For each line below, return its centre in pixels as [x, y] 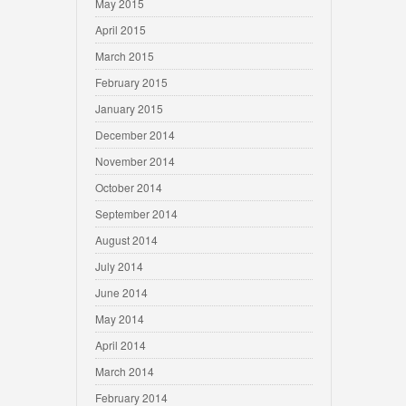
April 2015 [121, 29]
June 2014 [121, 292]
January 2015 [129, 108]
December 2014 [135, 135]
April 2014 [121, 345]
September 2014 [136, 213]
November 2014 [135, 161]
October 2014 [129, 187]
